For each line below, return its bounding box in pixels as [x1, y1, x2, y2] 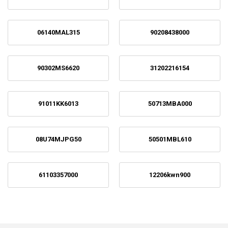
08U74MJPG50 [35, 135, 81, 143]
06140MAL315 [37, 28, 80, 36]
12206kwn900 [149, 171, 190, 179]
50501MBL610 [148, 135, 191, 143]
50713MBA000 [148, 100, 192, 107]
